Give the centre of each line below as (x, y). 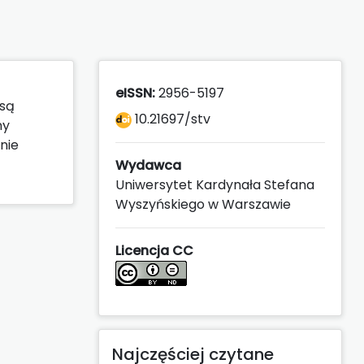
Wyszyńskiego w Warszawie (203, 204)
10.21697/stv (171, 119)
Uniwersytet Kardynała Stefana (215, 184)
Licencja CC (154, 250)
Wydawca (148, 165)
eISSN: (135, 93)
